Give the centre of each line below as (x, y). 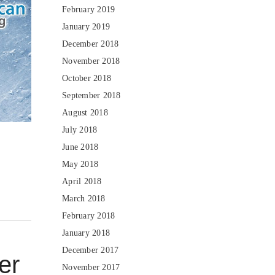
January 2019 (86, 27)
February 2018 (89, 216)
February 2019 (89, 10)
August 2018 (85, 113)
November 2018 (91, 61)
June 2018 (80, 147)
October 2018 (87, 78)
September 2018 (91, 95)
